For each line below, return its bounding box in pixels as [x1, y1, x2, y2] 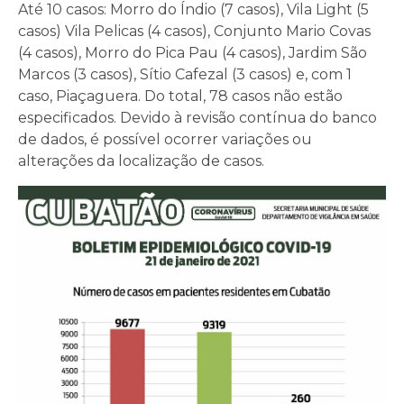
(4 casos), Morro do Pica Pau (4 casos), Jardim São [18, 44, 367, 62]
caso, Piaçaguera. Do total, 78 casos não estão [18, 87, 343, 106]
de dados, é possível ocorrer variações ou [18, 131, 312, 149]
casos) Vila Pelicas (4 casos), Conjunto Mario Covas [18, 23, 371, 41]
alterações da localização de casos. [18, 152, 264, 170]
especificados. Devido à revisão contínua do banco [18, 109, 377, 127]
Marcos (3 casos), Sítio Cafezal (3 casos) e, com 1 [18, 66, 352, 84]
